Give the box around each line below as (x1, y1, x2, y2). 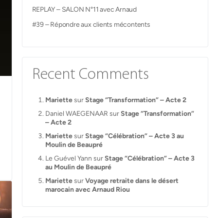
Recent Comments (32, 67, 149, 83)
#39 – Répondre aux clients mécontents (32, 20, 150, 29)
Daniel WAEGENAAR (45, 109, 108, 118)
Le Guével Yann (45, 154, 92, 163)
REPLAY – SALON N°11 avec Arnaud (32, 5, 137, 14)
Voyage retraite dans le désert (85, 177, 179, 185)
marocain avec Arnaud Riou (45, 185, 130, 194)
